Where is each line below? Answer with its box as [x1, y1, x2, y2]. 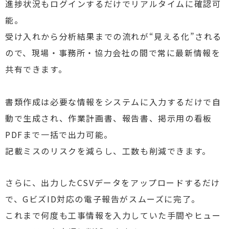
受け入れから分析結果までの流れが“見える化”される [5, 30, 222, 42]
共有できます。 [5, 63, 67, 75]
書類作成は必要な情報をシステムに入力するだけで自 [5, 96, 221, 108]
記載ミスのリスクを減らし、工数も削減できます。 [5, 145, 211, 157]
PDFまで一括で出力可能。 [5, 128, 113, 141]
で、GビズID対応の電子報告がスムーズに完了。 [5, 193, 200, 205]
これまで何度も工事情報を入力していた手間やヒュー [5, 209, 221, 221]
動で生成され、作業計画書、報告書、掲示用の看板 [5, 112, 212, 124]
